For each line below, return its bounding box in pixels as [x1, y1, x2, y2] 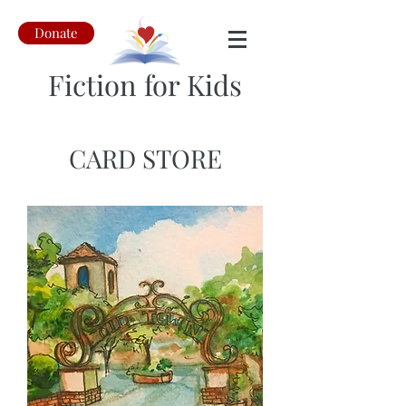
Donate [34, 24, 78, 42]
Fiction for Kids [48, 65, 242, 103]
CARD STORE [68, 141, 222, 175]
